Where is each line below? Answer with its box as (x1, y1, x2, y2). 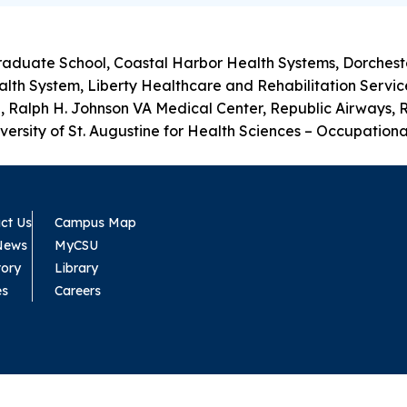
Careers (55, 282, 101, 299)
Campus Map (55, 213, 136, 231)
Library (55, 259, 98, 276)
